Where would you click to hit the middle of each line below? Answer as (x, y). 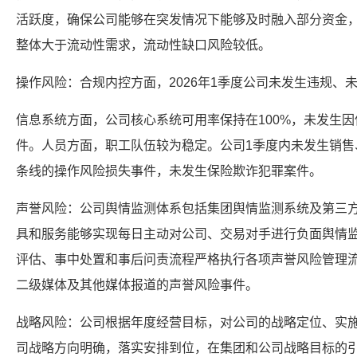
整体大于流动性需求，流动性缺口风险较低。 (143, 45)
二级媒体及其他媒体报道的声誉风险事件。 (137, 285)
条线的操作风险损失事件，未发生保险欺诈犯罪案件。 (169, 171)
